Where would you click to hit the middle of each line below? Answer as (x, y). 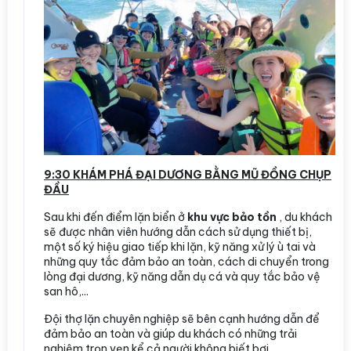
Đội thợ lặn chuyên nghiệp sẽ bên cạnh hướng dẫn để (182, 318)
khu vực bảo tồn (233, 217)
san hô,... (66, 291)
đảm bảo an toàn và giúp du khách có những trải (170, 333)
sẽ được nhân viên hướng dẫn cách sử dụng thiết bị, (178, 232)
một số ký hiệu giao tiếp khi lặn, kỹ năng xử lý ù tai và (180, 246)
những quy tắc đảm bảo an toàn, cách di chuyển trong (186, 261)
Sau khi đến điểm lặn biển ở (116, 217)
